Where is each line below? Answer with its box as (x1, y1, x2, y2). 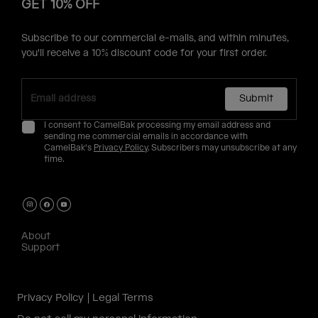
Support (21, 241, 60, 255)
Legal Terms (92, 291, 153, 305)
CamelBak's (44, 143, 94, 154)
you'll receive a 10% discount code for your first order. (21, 47, 267, 60)
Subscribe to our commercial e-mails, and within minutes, (21, 32, 288, 45)
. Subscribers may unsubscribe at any (148, 143, 297, 154)
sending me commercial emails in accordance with (44, 131, 248, 143)
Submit (239, 92, 273, 106)
